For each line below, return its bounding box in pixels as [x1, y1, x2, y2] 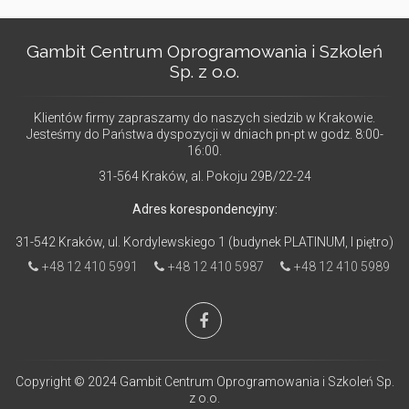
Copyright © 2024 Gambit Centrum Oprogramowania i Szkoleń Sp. [15, 374, 394, 390]
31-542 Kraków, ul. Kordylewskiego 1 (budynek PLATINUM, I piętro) [16, 235, 393, 250]
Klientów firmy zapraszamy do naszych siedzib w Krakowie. [34, 110, 375, 126]
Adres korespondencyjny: [131, 202, 278, 217]
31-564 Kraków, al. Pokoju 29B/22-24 [98, 169, 311, 184]
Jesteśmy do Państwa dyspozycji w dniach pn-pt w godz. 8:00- [26, 127, 383, 142]
